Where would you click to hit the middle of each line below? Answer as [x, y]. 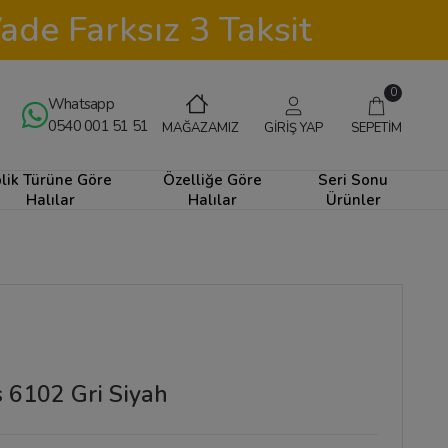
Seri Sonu [353, 180]
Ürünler [353, 200]
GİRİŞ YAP [293, 127]
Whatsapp [80, 104]
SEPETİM [376, 127]
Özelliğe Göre [213, 180]
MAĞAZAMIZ [200, 128]
